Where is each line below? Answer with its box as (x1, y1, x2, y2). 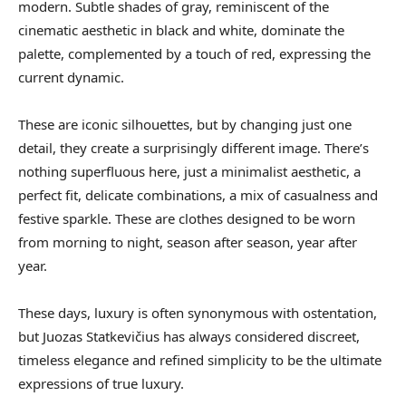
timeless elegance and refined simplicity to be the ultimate (18, 351, 382, 370)
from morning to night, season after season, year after (18, 233, 357, 252)
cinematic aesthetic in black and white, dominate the (18, 21, 344, 40)
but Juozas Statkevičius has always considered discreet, (18, 327, 360, 346)
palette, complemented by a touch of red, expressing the (18, 44, 371, 63)
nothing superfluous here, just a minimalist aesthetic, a (18, 162, 361, 181)
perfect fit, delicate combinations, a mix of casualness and (18, 186, 378, 205)
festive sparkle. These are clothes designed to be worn (18, 209, 355, 228)
